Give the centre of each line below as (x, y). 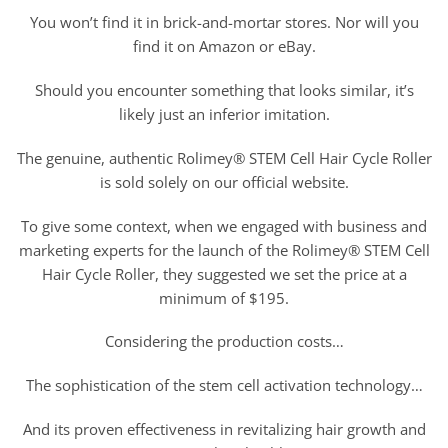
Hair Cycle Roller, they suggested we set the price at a (224, 273)
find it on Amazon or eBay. (224, 46)
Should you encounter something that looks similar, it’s (224, 90)
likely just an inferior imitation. (224, 114)
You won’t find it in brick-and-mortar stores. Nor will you (224, 22)
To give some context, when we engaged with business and (224, 225)
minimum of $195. (224, 297)
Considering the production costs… (224, 341)
